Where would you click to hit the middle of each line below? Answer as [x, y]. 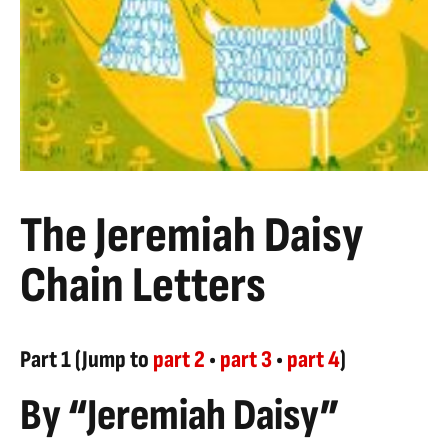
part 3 [246, 360]
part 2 [179, 360]
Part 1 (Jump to [86, 360]
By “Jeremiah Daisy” [180, 416]
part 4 [313, 360]
